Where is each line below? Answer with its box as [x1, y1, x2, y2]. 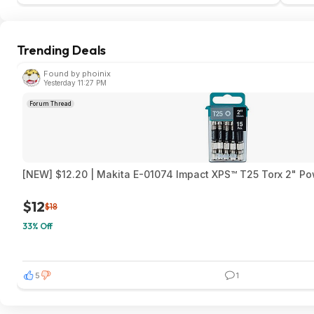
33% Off [22, 221, 53, 231]
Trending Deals [17, 42, 106, 58]
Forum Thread [29, 100, 71, 107]
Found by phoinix [43, 69, 111, 78]
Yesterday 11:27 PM [43, 78, 107, 87]
